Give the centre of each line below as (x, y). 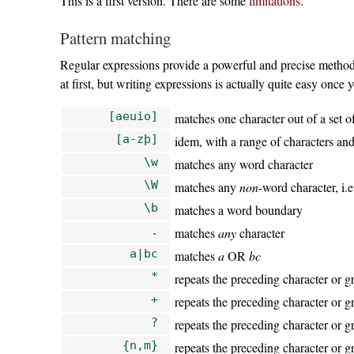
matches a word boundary (239, 209)
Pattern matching (115, 38)
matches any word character (244, 164)
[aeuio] (133, 115)
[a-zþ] (136, 138)
